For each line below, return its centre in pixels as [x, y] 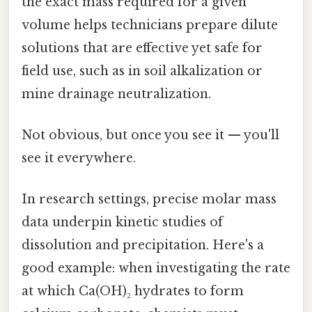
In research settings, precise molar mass [149, 200]
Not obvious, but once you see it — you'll [150, 135]
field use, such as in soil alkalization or [142, 71]
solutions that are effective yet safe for [142, 48]
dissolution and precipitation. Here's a [143, 245]
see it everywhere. [79, 158]
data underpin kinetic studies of [122, 223]
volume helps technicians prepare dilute [150, 25]
